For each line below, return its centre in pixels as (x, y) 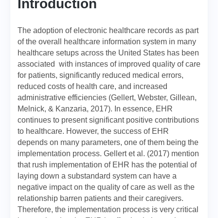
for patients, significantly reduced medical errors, (100, 75)
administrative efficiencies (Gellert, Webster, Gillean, (107, 98)
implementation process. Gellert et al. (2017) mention (108, 154)
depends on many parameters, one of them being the (108, 142)
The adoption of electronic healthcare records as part (108, 30)
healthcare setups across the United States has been (108, 53)
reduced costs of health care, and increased (92, 86)
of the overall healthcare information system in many (107, 42)
